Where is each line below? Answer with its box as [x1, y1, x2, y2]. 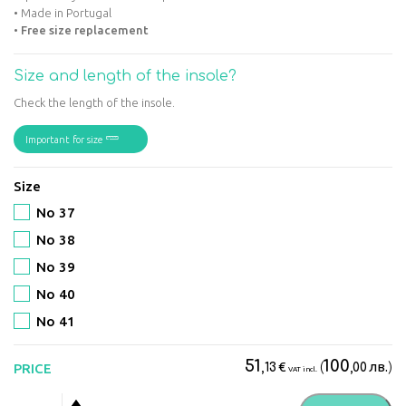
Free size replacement [21, 24, 149, 37]
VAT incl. [288, 365, 317, 374]
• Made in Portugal [14, 6, 111, 20]
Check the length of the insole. [14, 96, 175, 110]
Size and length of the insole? [14, 68, 237, 85]
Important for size [25, 134, 106, 146]
